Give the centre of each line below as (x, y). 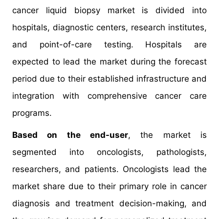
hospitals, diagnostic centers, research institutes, (109, 27)
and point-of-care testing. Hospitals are (109, 44)
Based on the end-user (70, 135)
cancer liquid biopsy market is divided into (109, 10)
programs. (32, 113)
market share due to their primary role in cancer (109, 186)
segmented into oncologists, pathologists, (109, 152)
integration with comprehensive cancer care (109, 96)
